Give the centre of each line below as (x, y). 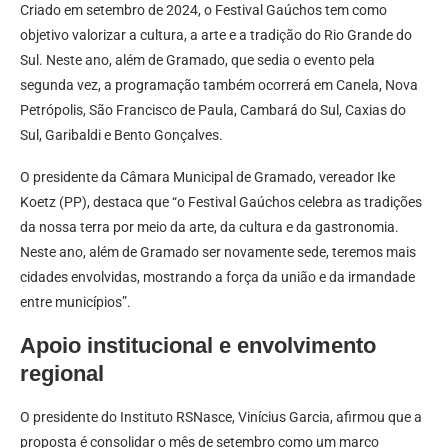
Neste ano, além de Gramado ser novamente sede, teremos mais (218, 251)
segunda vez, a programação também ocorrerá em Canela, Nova (219, 84)
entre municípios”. (75, 301)
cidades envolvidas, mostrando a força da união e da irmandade (217, 276)
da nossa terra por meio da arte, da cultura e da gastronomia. (209, 226)
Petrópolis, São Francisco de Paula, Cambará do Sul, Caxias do (213, 109)
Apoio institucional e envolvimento (198, 345)
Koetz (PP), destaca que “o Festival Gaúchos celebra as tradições (221, 201)
